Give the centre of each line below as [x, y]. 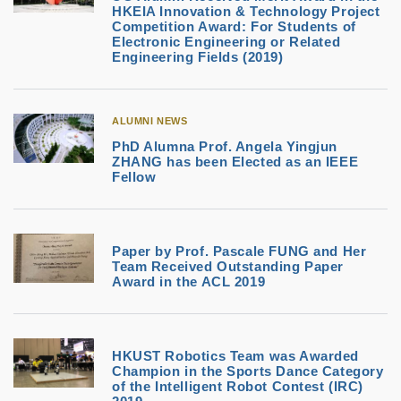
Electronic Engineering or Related [226, 42]
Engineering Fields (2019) [198, 57]
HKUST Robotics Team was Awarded [235, 356]
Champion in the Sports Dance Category [248, 371]
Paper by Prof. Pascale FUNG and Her [239, 251]
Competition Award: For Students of [234, 26]
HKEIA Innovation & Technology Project [246, 11]
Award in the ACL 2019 [189, 282]
